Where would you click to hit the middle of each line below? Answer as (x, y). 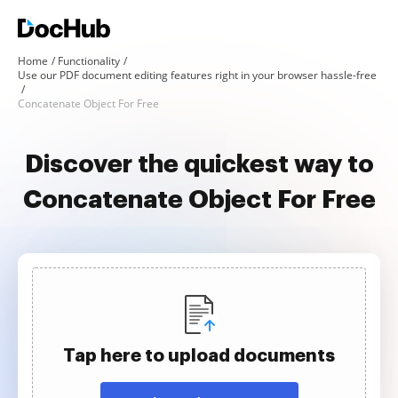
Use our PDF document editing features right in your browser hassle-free (197, 75)
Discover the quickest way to (199, 164)
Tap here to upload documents (199, 355)
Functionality (89, 61)
